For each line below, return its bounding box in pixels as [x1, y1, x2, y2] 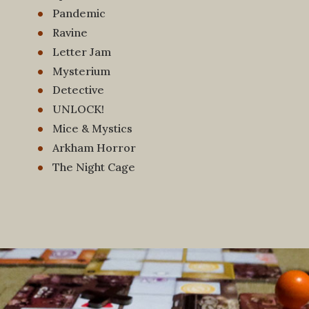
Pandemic [52, 6, 106, 20]
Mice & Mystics [52, 121, 132, 135]
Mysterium [52, 63, 110, 78]
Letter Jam [52, 44, 111, 59]
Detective [52, 82, 104, 97]
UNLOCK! [52, 101, 104, 116]
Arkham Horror [52, 140, 136, 154]
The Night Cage [52, 159, 135, 174]
